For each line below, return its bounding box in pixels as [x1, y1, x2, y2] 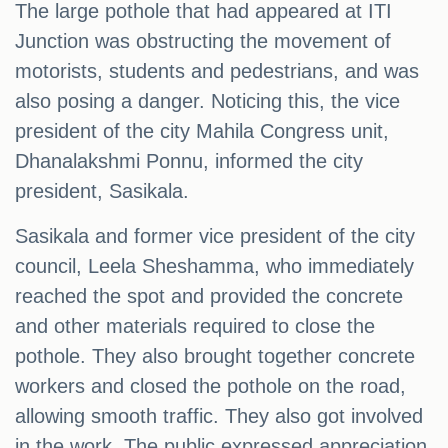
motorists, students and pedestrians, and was [15, 60, 419, 83]
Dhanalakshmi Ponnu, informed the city [15, 150, 363, 173]
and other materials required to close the [15, 315, 375, 338]
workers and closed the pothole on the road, [15, 375, 406, 398]
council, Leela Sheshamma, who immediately [15, 255, 414, 278]
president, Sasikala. [15, 180, 189, 203]
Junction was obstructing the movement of [15, 30, 391, 53]
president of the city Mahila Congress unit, [15, 120, 389, 143]
